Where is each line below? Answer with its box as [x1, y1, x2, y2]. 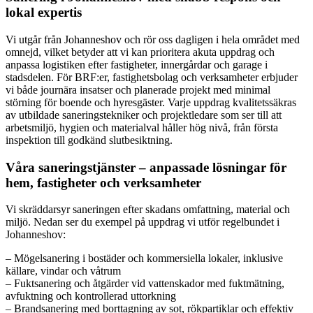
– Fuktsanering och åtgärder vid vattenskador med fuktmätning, [6, 277, 284, 290]
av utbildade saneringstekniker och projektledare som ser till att [6, 108, 282, 121]
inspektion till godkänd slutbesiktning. [6, 133, 173, 146]
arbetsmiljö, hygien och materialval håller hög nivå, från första [6, 121, 278, 133]
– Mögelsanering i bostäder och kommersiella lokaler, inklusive [6, 252, 283, 265]
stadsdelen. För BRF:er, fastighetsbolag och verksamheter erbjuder [6, 71, 298, 83]
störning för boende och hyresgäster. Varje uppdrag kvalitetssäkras [6, 96, 296, 108]
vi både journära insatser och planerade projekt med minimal [6, 83, 270, 96]
